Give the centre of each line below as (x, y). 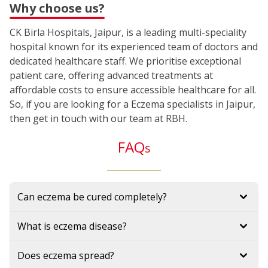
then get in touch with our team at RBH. (98, 119)
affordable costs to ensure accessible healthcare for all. (133, 90)
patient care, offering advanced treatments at (111, 76)
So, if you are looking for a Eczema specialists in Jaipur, (133, 104)
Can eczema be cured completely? (92, 197)
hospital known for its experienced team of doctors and (134, 47)
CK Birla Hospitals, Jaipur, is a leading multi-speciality (128, 33)
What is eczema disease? (72, 226)
